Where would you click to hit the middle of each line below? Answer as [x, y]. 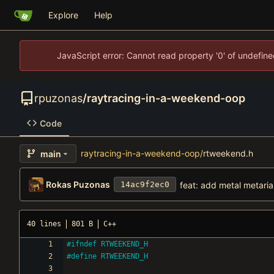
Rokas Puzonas [78, 184]
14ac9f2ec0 [145, 185]
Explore [63, 15]
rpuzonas [58, 98]
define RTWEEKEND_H [109, 257]
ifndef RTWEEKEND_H [109, 244]
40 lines [44, 224]
